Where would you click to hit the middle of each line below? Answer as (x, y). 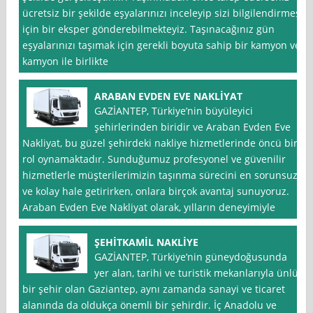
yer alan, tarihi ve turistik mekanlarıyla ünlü (197, 273)
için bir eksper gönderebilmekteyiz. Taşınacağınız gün (149, 29)
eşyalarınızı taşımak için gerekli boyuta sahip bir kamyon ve (162, 45)
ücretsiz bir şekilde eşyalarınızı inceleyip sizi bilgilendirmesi (163, 13)
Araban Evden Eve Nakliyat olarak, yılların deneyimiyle (149, 208)
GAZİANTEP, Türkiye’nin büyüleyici (174, 111)
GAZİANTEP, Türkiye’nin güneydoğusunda (191, 257)
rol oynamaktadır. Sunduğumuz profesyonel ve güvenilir (154, 159)
